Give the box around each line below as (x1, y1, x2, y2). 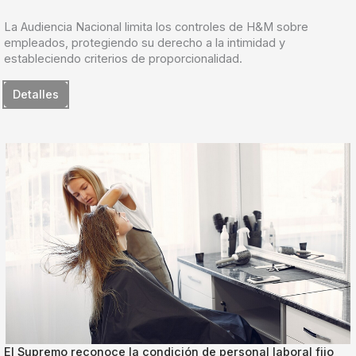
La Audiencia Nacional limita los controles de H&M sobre (4, 19, 308, 34)
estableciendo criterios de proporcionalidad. (4, 51, 242, 66)
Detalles (13, 87, 59, 103)
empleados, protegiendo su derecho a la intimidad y (4, 35, 285, 50)
